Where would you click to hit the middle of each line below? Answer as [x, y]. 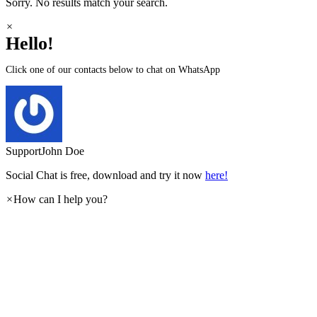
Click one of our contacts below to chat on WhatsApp [113, 70]
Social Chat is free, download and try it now [105, 175]
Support [23, 151]
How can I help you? [60, 200]
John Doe [63, 151]
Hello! [30, 44]
